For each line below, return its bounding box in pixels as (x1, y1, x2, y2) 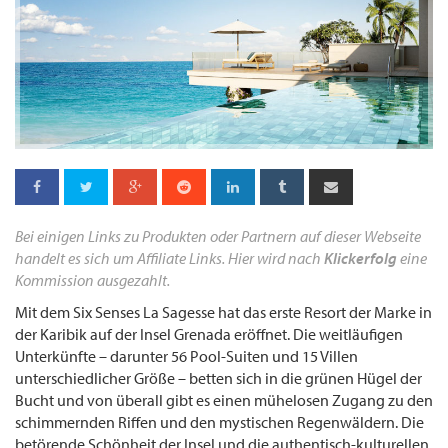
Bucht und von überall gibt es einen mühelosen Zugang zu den (15, 389, 433, 410)
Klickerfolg (324, 247, 397, 268)
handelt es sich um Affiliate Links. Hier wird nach (15, 247, 324, 268)
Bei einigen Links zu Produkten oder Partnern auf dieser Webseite (15, 225, 421, 246)
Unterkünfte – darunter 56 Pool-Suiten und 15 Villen (15, 345, 358, 366)
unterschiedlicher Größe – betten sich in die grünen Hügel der (15, 367, 422, 388)
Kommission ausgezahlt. (15, 269, 170, 290)
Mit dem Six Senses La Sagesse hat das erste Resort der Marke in (15, 301, 432, 322)
